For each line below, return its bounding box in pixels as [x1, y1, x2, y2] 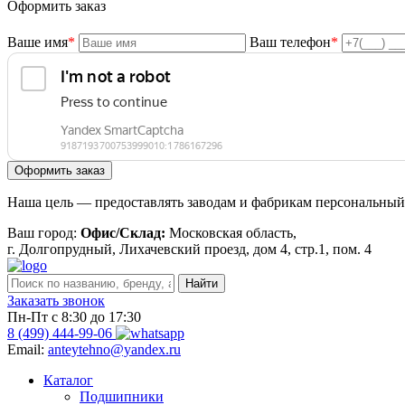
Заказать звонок [7, 293, 105, 308]
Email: [7, 342, 48, 357]
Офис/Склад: [80, 225, 169, 240]
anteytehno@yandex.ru [48, 342, 181, 357]
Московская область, [169, 225, 297, 240]
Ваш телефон [250, 34, 331, 50]
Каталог [43, 372, 93, 388]
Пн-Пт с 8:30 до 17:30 [7, 309, 141, 325]
